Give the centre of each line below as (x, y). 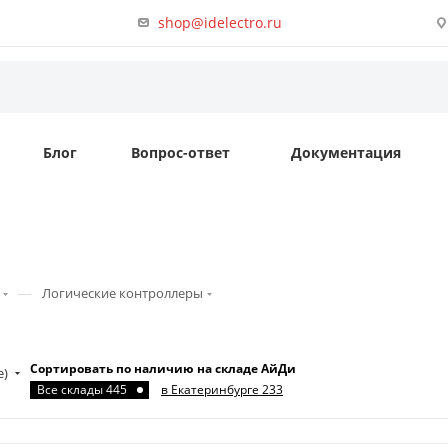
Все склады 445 (82, 389)
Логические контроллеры (122, 293)
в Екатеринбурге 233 (222, 389)
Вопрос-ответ (180, 152)
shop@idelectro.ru (220, 22)
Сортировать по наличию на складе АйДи (163, 368)
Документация (346, 152)
